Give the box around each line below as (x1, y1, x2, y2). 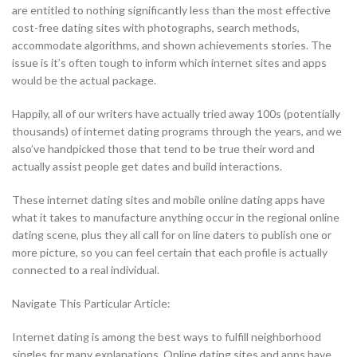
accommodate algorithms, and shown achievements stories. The (12, 38, 331, 53)
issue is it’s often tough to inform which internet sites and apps (12, 56, 327, 70)
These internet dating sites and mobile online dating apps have (12, 193, 325, 207)
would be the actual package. (12, 73, 156, 88)
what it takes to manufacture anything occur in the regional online (12, 210, 339, 225)
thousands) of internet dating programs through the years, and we (12, 124, 342, 139)
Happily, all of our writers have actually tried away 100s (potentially (12, 107, 340, 121)
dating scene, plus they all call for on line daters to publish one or (12, 228, 331, 242)
